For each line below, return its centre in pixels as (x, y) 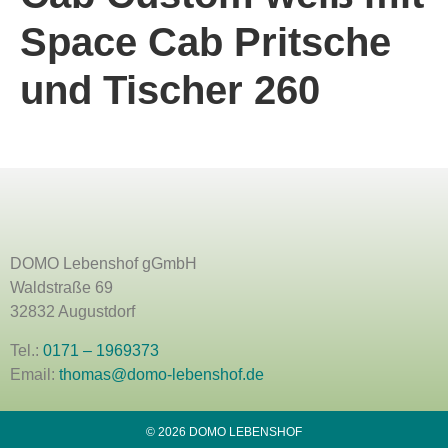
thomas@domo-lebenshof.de (161, 374)
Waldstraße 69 (61, 288)
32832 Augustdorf (72, 312)
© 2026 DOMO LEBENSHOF (224, 432)
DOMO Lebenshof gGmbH (103, 264)
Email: (34, 374)
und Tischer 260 (170, 90)
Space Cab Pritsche (205, 42)
